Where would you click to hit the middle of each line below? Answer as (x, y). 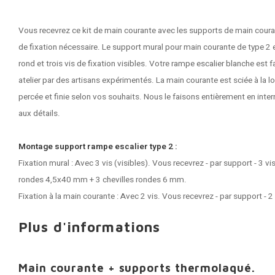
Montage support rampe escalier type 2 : (98, 147)
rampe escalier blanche (213, 64)
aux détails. (39, 114)
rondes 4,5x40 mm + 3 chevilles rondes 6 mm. (103, 180)
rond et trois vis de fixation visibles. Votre (95, 64)
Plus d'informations (90, 227)
